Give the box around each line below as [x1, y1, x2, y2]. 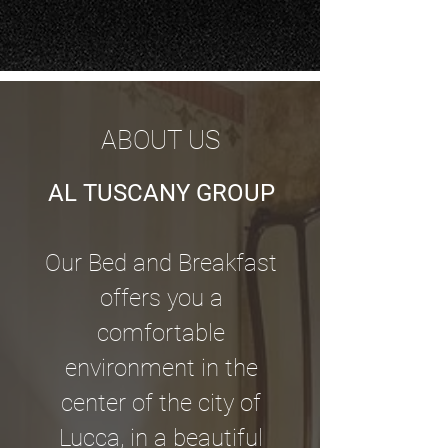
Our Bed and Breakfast [45, 249, 277, 277]
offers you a [99, 284, 223, 312]
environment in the [64, 354, 258, 382]
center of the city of [61, 389, 261, 417]
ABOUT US [101, 125, 220, 155]
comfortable [97, 319, 225, 347]
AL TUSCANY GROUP [47, 179, 275, 207]
